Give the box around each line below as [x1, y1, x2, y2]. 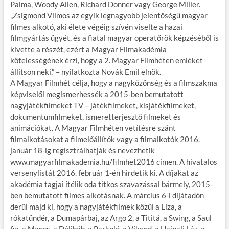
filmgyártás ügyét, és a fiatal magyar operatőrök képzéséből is [10, 33, 219, 42]
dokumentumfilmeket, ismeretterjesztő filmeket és [10, 111, 181, 121]
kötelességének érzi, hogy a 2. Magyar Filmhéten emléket [10, 55, 203, 65]
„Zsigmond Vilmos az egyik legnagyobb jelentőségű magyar [10, 10, 208, 20]
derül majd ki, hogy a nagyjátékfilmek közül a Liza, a [10, 201, 182, 211]
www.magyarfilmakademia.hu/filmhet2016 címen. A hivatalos [10, 156, 217, 166]
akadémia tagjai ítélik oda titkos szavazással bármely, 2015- [10, 179, 213, 189]
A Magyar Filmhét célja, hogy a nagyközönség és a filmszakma [10, 78, 217, 87]
